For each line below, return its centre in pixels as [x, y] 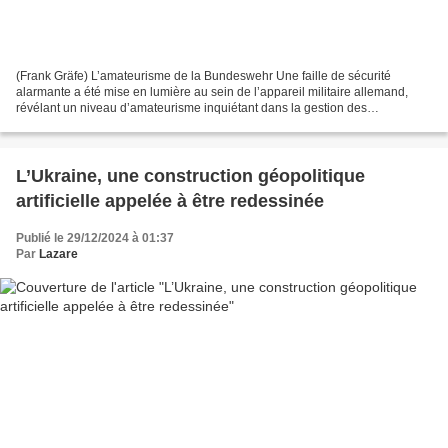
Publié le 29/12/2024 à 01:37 [95, 238]
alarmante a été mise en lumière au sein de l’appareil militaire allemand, [212, 92]
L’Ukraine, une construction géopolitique [190, 176]
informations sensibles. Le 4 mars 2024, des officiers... [162, 124]
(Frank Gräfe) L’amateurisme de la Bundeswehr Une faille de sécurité [203, 76]
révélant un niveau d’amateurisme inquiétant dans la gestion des [191, 108]
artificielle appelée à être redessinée [170, 201]
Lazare [58, 254]
